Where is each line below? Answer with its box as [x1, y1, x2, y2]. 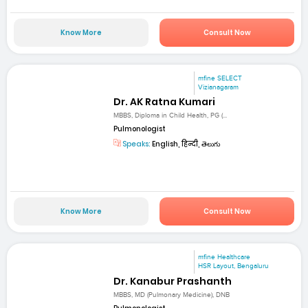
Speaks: [121, 139, 151, 150]
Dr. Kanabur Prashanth [113, 274, 232, 288]
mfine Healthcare [198, 253, 251, 262]
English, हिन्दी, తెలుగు [151, 139, 221, 150]
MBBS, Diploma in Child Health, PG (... [113, 111, 228, 120]
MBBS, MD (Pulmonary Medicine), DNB [113, 290, 230, 299]
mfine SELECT [198, 74, 243, 82]
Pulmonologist [113, 124, 166, 135]
